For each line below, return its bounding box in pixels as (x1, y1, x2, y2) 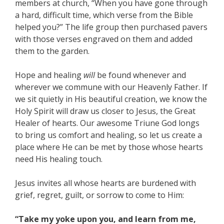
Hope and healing (15, 69, 83, 80)
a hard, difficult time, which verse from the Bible (15, 9, 193, 20)
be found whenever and (97, 69, 186, 80)
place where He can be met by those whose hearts (15, 141, 203, 152)
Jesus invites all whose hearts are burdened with (15, 177, 196, 188)
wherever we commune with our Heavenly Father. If (15, 81, 207, 92)
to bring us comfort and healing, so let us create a (15, 129, 202, 140)
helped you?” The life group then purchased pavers (15, 21, 207, 32)
